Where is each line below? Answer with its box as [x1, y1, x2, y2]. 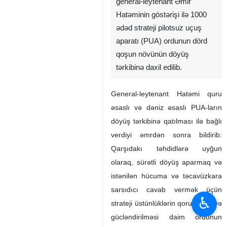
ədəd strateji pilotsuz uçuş [116, 24, 202, 32]
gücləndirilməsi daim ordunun [111, 213, 222, 221]
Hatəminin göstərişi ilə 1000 [116, 11, 207, 19]
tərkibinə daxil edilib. [116, 63, 182, 71]
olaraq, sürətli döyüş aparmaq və [111, 158, 222, 166]
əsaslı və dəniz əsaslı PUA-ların [111, 103, 222, 111]
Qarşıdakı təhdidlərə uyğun [111, 144, 222, 153]
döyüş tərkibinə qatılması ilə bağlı [111, 117, 222, 125]
